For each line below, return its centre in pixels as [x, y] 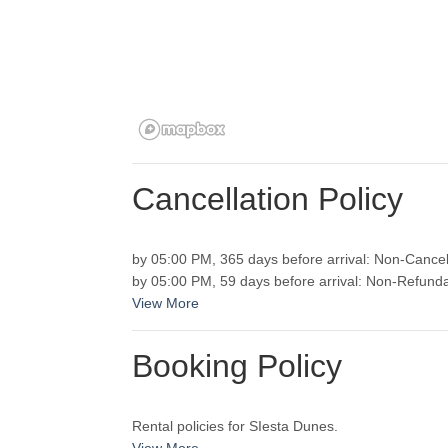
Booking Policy [237, 366]
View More [165, 303]
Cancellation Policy [267, 199]
